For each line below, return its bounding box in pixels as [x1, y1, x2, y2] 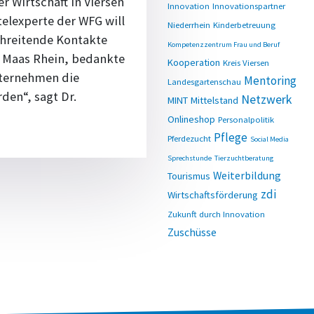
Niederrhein [168, 19, 210, 30]
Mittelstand [191, 94, 238, 107]
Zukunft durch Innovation [168, 208, 265, 219]
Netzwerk [241, 91, 292, 107]
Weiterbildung [213, 168, 281, 182]
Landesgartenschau [168, 76, 241, 87]
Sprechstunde [168, 153, 212, 163]
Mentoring [244, 73, 296, 88]
